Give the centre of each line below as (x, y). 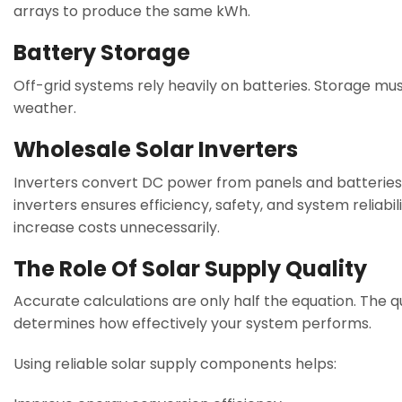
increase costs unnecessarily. (117, 227)
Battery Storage (102, 52)
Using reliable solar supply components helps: (175, 364)
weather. (45, 108)
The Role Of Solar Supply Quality (190, 268)
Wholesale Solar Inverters (156, 149)
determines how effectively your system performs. (192, 324)
